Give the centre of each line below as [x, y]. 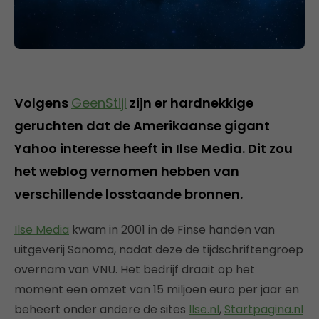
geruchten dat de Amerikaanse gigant [142, 125]
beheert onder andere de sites [101, 309]
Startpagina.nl [264, 309]
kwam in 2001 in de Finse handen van [172, 229]
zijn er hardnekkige [190, 103]
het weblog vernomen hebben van [127, 171]
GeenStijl [99, 103]
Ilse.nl [204, 309]
